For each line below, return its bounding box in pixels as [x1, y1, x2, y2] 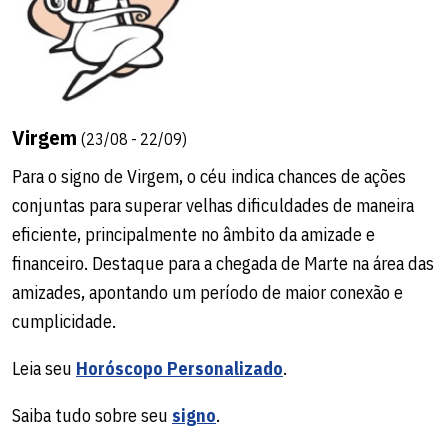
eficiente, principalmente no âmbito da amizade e [12, 222, 375, 246]
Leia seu [12, 356, 76, 380]
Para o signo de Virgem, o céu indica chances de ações [12, 164, 406, 188]
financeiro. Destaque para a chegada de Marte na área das [12, 251, 434, 275]
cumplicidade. [12, 309, 116, 333]
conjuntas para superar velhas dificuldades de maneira [12, 193, 414, 217]
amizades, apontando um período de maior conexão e [12, 280, 403, 304]
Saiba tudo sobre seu [12, 403, 172, 427]
